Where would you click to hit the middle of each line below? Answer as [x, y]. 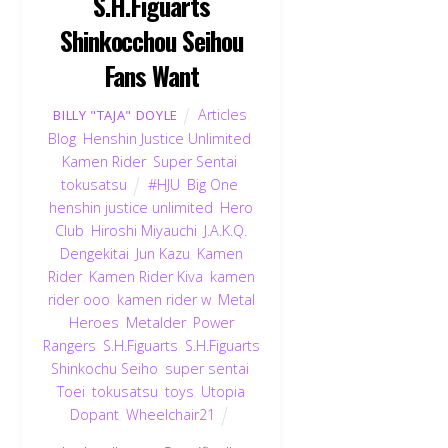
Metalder [155, 322]
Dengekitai [94, 253]
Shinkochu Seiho [104, 368]
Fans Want [151, 74]
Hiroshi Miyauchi [144, 230]
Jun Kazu [162, 253]
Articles [222, 114]
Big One [213, 184]
